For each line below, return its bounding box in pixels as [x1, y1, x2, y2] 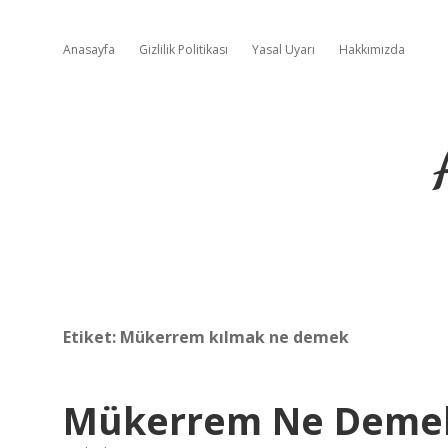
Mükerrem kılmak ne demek [120, 326, 349, 348]
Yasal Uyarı [252, 41, 315, 58]
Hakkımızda [339, 41, 405, 58]
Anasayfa [63, 41, 115, 58]
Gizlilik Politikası [139, 41, 228, 58]
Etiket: [63, 326, 120, 348]
